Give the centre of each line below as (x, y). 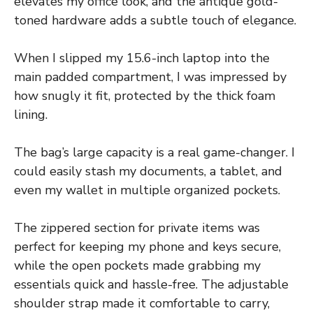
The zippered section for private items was (137, 228)
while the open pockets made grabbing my (137, 266)
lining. (31, 115)
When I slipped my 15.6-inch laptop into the (142, 58)
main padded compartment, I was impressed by (150, 77)
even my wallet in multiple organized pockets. (147, 190)
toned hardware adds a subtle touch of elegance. (155, 21)
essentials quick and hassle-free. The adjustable (151, 285)
